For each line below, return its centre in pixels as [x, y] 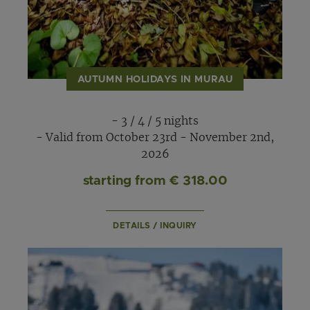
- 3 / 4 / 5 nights [155, 121]
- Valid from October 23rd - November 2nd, [155, 138]
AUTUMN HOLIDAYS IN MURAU [155, 80]
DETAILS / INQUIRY [155, 225]
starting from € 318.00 [155, 181]
